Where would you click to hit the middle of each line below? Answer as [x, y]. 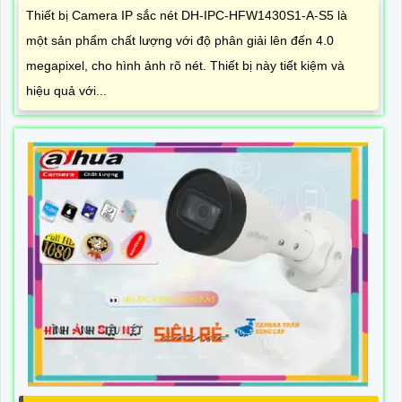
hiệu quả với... [66, 90]
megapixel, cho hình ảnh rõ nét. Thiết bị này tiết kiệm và [185, 65]
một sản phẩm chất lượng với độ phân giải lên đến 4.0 [180, 40]
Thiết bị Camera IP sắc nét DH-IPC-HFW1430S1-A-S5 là [187, 15]
